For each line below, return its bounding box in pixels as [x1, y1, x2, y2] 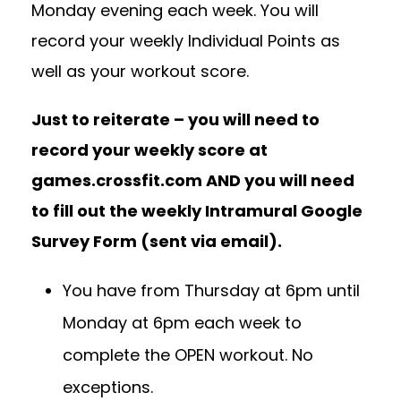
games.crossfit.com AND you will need [31, 169, 354, 192]
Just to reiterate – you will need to [31, 108, 320, 132]
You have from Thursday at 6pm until [63, 279, 360, 303]
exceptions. [63, 376, 153, 399]
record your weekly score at [31, 139, 268, 162]
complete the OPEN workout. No [63, 344, 313, 367]
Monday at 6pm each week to [63, 311, 302, 335]
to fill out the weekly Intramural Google [31, 200, 363, 223]
